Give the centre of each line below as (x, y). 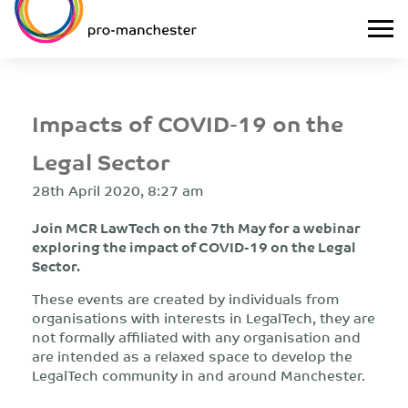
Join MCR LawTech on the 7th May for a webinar (196, 227)
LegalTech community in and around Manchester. (199, 375)
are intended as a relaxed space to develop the (192, 356)
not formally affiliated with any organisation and (196, 337)
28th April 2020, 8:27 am (117, 190)
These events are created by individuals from (185, 298)
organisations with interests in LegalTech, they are (204, 317)
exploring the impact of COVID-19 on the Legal (194, 246)
